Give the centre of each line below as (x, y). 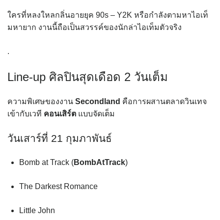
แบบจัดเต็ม (96, 114)
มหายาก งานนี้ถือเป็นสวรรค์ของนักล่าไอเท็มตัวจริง (95, 27)
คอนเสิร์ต (60, 114)
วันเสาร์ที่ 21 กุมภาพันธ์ (60, 138)
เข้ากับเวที (26, 114)
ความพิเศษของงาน (41, 102)
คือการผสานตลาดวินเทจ (164, 102)
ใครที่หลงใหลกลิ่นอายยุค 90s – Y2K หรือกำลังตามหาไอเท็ (108, 15)
